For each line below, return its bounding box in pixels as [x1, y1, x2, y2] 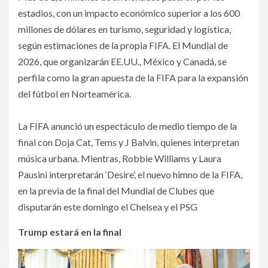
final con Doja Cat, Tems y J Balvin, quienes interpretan [18, 136, 239, 148]
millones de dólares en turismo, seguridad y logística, [18, 23, 231, 35]
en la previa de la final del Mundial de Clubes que [18, 184, 214, 196]
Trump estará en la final [18, 226, 121, 237]
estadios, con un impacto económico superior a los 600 [18, 7, 240, 19]
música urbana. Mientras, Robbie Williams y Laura [18, 152, 221, 164]
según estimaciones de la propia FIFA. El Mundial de [18, 39, 228, 51]
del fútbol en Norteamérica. [18, 87, 131, 99]
